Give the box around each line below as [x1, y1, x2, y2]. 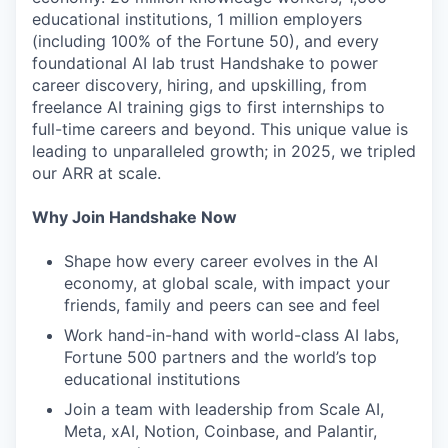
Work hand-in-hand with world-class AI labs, [64, 325, 399, 345]
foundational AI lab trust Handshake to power [32, 53, 378, 73]
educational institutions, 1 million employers [32, 9, 362, 29]
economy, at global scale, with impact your [64, 273, 390, 293]
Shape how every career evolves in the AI [64, 251, 378, 271]
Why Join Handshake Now [32, 207, 237, 227]
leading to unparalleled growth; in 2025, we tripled [32, 141, 416, 161]
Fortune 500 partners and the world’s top [64, 347, 377, 367]
